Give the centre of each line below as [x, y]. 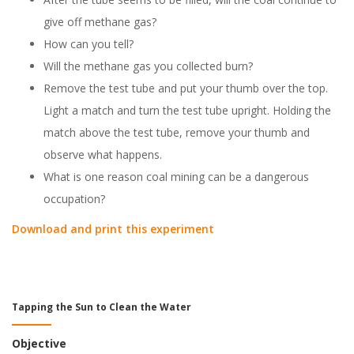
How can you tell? [88, 44]
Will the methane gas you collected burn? [148, 66]
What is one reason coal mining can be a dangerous [176, 177]
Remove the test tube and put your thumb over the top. [186, 88]
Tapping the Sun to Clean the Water [102, 307]
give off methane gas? [100, 22]
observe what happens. [103, 154]
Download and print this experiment [113, 229]
